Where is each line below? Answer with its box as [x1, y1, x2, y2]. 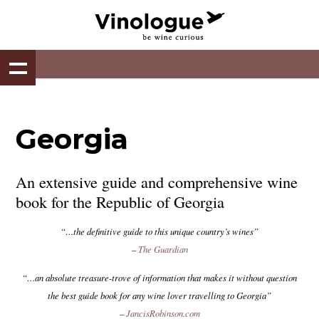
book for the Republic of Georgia [16, 191, 225, 212]
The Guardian [137, 243, 188, 255]
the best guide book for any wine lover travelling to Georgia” [48, 289, 271, 301]
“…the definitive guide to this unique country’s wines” [61, 225, 258, 237]
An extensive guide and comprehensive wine [16, 171, 298, 192]
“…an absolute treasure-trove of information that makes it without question [22, 271, 297, 283]
